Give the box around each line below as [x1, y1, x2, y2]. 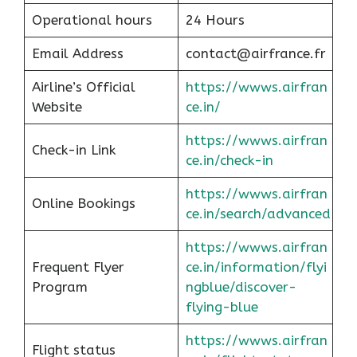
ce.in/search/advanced [185, 205, 331, 222]
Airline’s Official [31, 78, 135, 95]
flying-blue [185, 298, 258, 315]
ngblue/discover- [185, 278, 296, 295]
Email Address [31, 45, 124, 61]
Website [31, 98, 82, 115]
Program [31, 278, 88, 295]
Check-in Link [31, 141, 116, 158]
